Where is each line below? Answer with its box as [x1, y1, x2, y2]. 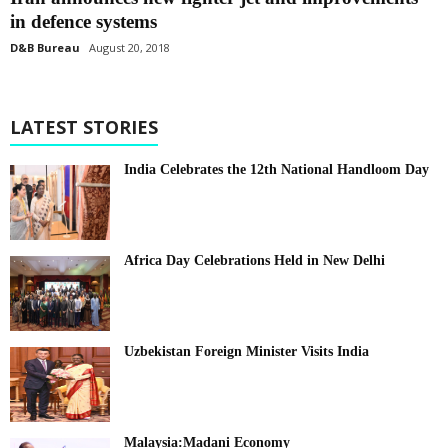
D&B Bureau [10, 40, 80, 56]
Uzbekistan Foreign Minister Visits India [124, 344, 369, 360]
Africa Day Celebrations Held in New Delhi [124, 253, 385, 269]
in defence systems [10, 11, 157, 33]
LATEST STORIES [10, 115, 158, 140]
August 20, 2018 [89, 40, 170, 56]
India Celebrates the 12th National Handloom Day [124, 162, 429, 178]
